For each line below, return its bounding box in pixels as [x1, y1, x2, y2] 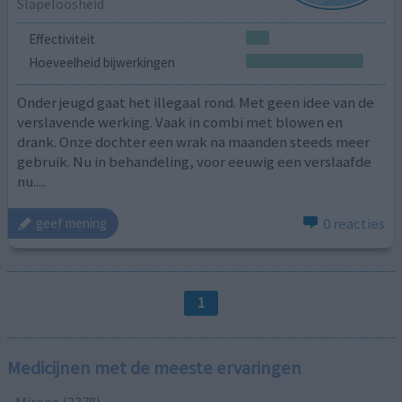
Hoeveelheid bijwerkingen [28, 53, 175, 71]
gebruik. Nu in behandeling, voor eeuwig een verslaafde [17, 152, 372, 172]
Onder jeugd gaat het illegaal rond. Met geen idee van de [17, 92, 375, 113]
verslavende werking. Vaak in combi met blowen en [17, 112, 344, 133]
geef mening [36, 214, 108, 232]
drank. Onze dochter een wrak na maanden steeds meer [17, 132, 371, 153]
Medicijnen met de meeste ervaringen [7, 356, 302, 380]
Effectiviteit [28, 31, 95, 48]
